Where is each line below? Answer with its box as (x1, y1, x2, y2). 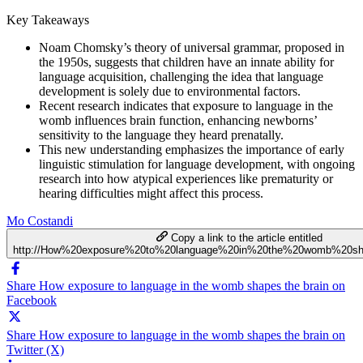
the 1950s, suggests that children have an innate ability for (39, 54, 334, 69)
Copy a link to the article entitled (170, 231, 322, 244)
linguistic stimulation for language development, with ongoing (39, 156, 355, 171)
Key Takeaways (6, 12, 89, 27)
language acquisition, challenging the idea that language (39, 69, 323, 83)
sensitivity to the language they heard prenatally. (39, 127, 284, 142)
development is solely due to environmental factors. (39, 83, 301, 98)
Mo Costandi (6, 213, 73, 228)
